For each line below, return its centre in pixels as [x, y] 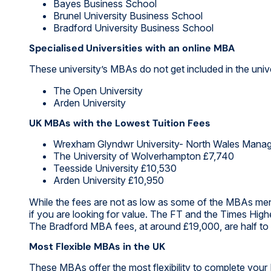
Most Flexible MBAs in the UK [97, 246]
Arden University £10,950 [109, 180]
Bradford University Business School [133, 28]
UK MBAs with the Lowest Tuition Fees [120, 123]
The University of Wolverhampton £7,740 [144, 156]
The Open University [98, 90]
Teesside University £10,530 [115, 168]
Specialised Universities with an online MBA [132, 48]
